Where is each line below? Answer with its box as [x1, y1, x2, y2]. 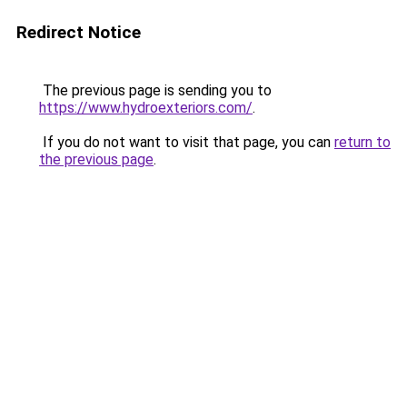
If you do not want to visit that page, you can [39, 134, 334, 151]
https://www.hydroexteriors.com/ [39, 99, 253, 116]
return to [334, 134, 391, 151]
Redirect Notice [16, 22, 141, 43]
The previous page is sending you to [39, 82, 272, 99]
